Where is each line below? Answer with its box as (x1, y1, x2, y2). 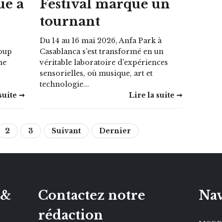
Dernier (99, 126, 131, 135)
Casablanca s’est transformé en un (40, 47, 164, 56)
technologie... (40, 79, 90, 89)
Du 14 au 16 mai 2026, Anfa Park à (40, 36, 162, 45)
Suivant (52, 126, 81, 135)
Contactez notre (38, 187, 145, 203)
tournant (40, 13, 101, 29)
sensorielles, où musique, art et (40, 68, 153, 78)
